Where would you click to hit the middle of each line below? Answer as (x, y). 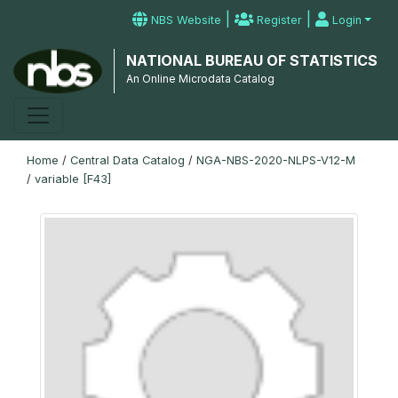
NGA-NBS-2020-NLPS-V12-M (276, 160)
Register (278, 20)
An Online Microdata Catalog (200, 79)
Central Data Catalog (127, 160)
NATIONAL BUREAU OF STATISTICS (251, 60)
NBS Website (185, 20)
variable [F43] (73, 179)
